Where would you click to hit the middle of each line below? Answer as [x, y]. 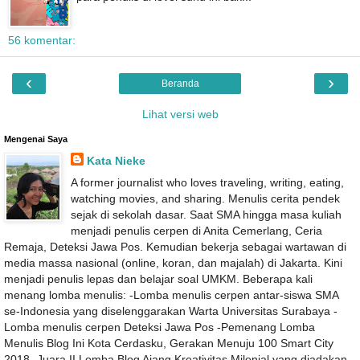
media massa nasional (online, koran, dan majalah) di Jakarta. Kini [173, 263]
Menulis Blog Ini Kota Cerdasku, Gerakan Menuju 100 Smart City [169, 344]
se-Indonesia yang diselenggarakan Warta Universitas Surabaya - [171, 311]
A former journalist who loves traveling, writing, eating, [207, 183]
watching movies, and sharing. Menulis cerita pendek [205, 199]
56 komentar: [42, 41]
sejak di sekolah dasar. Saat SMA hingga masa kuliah [206, 215]
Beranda [180, 84]
